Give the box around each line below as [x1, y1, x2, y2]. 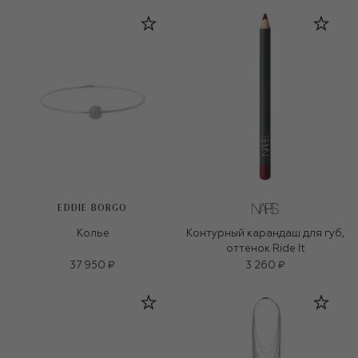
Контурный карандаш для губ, [186, 229, 344, 240]
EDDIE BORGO [58, 204, 128, 213]
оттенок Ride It [225, 244, 305, 255]
